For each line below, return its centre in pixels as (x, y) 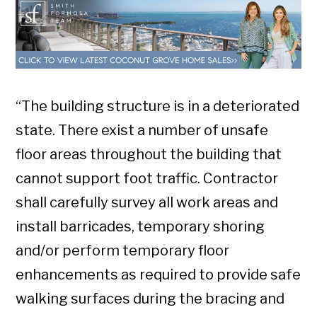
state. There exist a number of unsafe (142, 130)
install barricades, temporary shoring (140, 226)
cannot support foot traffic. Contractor (147, 178)
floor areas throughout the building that (149, 154)
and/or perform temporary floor (123, 250)
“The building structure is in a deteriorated (158, 106)
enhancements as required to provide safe (158, 274)
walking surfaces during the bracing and (150, 298)
